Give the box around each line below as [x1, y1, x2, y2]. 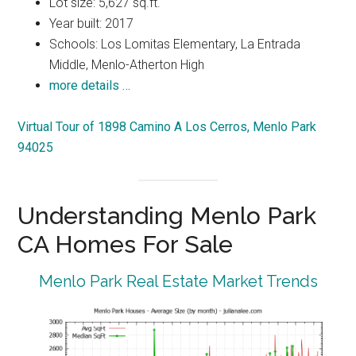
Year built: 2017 [49, 16, 134, 32]
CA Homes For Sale [17, 230, 234, 259]
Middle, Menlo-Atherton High [49, 57, 205, 73]
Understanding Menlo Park [17, 202, 317, 230]
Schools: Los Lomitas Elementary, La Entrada [49, 37, 301, 52]
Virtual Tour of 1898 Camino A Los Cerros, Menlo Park [17, 119, 317, 135]
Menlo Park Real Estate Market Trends [38, 272, 318, 292]
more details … [49, 78, 131, 94]
